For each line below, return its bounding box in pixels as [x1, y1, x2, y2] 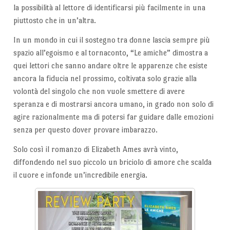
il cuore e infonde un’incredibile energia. [13, 170, 147, 179]
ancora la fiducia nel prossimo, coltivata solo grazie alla [13, 74, 197, 83]
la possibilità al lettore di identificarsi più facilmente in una [13, 3, 205, 12]
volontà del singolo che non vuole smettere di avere [13, 87, 185, 96]
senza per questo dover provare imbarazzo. [13, 125, 158, 135]
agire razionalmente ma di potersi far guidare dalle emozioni [13, 112, 214, 122]
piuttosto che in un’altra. [13, 16, 96, 25]
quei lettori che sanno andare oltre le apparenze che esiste [13, 61, 207, 70]
